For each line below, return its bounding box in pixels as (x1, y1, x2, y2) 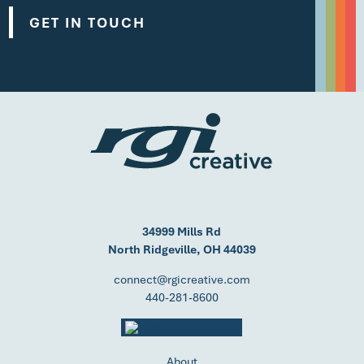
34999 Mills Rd (142, 223, 222, 239)
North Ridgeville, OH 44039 (107, 241, 256, 257)
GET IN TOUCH (29, 13, 146, 32)
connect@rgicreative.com (113, 271, 250, 287)
